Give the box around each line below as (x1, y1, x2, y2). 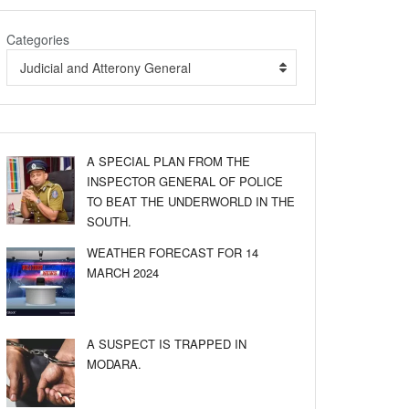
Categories (6, 30, 69, 48)
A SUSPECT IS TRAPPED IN (87, 335, 246, 352)
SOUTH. (87, 213, 131, 230)
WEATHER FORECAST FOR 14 (87, 244, 258, 261)
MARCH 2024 (87, 264, 159, 281)
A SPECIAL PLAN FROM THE (87, 152, 250, 170)
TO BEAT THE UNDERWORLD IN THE (87, 193, 295, 210)
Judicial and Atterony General (20, 58, 191, 77)
